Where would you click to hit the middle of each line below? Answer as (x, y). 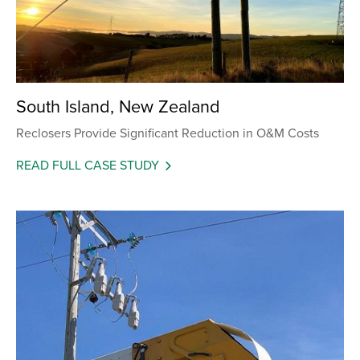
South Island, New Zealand (118, 106)
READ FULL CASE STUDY (88, 164)
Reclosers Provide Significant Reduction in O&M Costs (168, 132)
